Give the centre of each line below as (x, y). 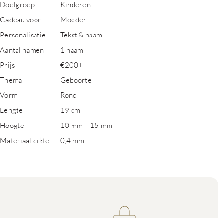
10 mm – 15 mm (86, 125)
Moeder (73, 19)
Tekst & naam (81, 35)
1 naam (72, 50)
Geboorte (76, 80)
